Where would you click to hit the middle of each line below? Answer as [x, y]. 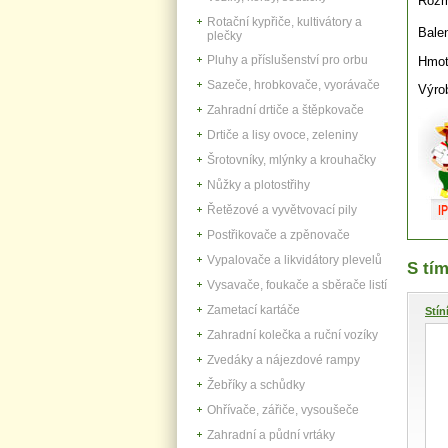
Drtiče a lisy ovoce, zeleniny [282, 134]
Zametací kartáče [253, 309]
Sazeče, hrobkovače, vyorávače [293, 84]
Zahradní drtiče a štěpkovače [285, 109]
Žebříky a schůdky [256, 384]
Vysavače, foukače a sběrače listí [297, 284]
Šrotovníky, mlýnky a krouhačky [291, 159]
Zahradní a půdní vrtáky [271, 434]
